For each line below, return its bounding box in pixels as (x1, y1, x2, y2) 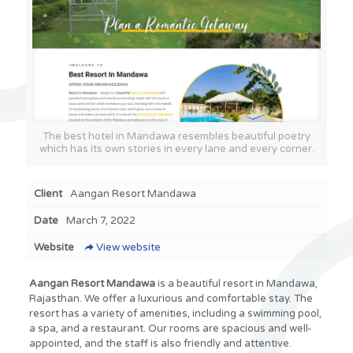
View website (96, 241, 162, 255)
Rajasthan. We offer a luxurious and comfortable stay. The (28, 292, 313, 306)
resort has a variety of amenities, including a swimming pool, (28, 307, 321, 321)
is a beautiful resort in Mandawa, (157, 277, 318, 291)
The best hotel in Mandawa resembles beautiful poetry (43, 130, 310, 143)
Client (34, 188, 62, 201)
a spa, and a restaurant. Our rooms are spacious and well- (28, 322, 311, 336)
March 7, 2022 (66, 214, 136, 228)
